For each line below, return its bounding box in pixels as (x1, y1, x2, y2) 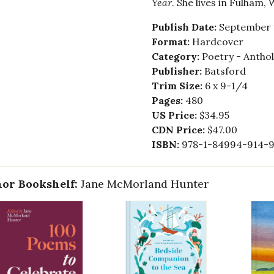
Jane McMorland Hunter (81, 177, 209, 191)
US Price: (151, 109, 199, 122)
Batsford (204, 65, 246, 78)
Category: (151, 50, 202, 63)
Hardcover (191, 35, 243, 48)
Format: (151, 35, 192, 48)
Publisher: (151, 65, 204, 78)
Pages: (151, 94, 185, 107)
